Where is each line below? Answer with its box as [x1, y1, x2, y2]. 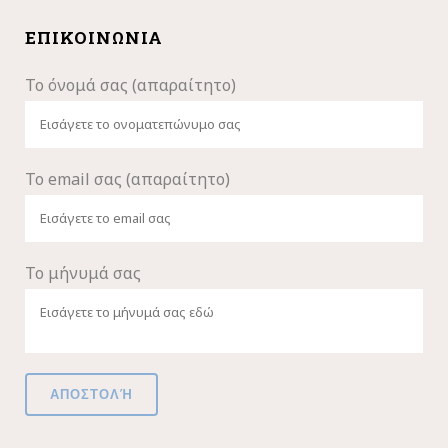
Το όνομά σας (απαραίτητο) [25, 74, 236, 96]
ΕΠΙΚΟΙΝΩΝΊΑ [25, 26, 163, 49]
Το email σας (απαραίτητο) [25, 168, 230, 190]
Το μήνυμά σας [25, 262, 141, 284]
